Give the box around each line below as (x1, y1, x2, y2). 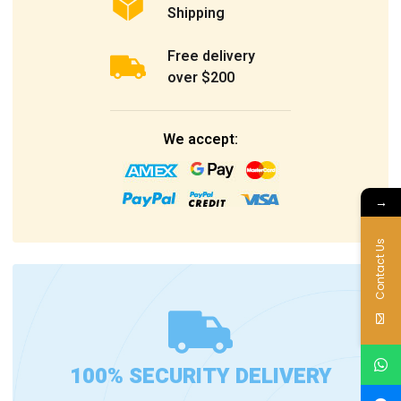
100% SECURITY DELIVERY (69, 360, 332, 392)
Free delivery (167, 45, 256, 67)
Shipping (167, 2, 226, 24)
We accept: (163, 128, 238, 150)
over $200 (167, 66, 235, 89)
